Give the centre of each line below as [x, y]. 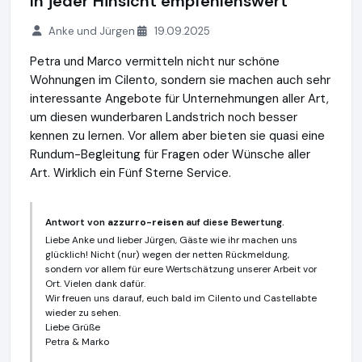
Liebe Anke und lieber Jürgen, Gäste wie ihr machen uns [171, 240]
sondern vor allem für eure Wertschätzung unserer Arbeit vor [181, 269]
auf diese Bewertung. [234, 222]
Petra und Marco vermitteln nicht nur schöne [155, 61]
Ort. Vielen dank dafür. [95, 284]
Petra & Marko [77, 342]
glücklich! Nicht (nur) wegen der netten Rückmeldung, [167, 255]
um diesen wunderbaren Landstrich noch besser [164, 117]
